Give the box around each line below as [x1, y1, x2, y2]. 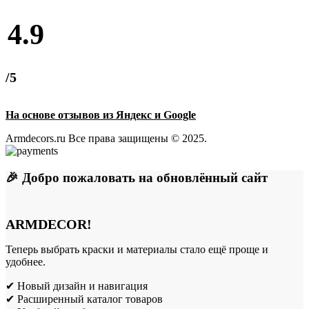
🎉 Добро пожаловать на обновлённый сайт [6, 170, 271, 185]
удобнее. [6, 256, 46, 268]
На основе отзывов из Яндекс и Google [6, 109, 196, 121]
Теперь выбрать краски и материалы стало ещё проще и [6, 243, 268, 256]
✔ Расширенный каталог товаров [6, 293, 163, 306]
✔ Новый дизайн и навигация [6, 280, 148, 292]
